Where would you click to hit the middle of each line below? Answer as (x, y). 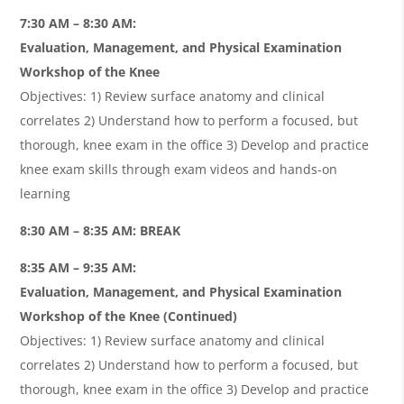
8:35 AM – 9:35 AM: (78, 267)
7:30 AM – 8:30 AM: (78, 23)
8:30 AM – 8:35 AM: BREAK (101, 230)
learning (46, 193)
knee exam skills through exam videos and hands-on (179, 169)
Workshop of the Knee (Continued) (129, 316)
